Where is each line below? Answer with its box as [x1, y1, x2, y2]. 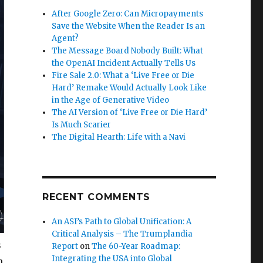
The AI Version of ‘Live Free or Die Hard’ [52, 107, 208, 117]
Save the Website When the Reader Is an [52, 21, 205, 31]
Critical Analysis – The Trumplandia [52, 228, 193, 239]
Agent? [52, 33, 79, 43]
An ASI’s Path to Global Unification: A [52, 216, 192, 227]
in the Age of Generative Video [52, 95, 170, 105]
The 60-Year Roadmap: [92, 241, 181, 251]
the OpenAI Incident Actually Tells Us [52, 58, 196, 68]
